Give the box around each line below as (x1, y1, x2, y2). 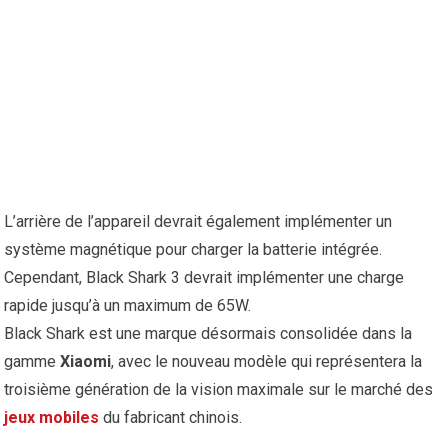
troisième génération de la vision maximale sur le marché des (4, 380, 434, 400)
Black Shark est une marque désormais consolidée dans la (4, 324, 413, 344)
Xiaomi (60, 352, 112, 372)
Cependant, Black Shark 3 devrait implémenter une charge (4, 268, 405, 288)
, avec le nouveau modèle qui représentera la (111, 352, 423, 372)
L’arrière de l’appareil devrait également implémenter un (4, 212, 393, 232)
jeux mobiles (4, 408, 100, 428)
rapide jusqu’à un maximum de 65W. (4, 296, 252, 316)
